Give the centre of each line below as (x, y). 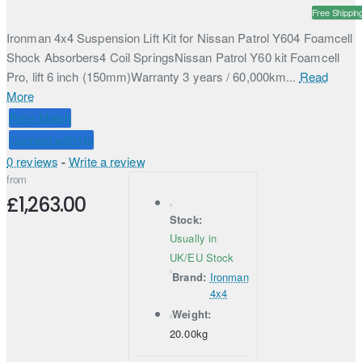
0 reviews (32, 161)
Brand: (189, 277)
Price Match (40, 118)
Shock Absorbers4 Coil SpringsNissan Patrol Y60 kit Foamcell (173, 57)
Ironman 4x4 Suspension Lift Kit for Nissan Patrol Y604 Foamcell (180, 38)
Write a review (107, 161)
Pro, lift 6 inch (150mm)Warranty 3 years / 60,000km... (153, 76)
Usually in (194, 238)
